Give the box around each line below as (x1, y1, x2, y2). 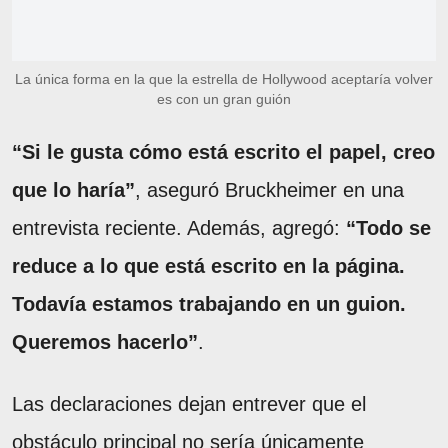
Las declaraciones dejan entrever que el (12, 393, 366, 416)
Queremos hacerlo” (12, 331, 198, 354)
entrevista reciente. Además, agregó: (12, 217, 346, 240)
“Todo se (346, 217, 431, 240)
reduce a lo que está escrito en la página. (12, 255, 405, 278)
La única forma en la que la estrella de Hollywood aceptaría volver (15, 71, 433, 88)
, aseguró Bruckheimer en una (135, 179, 404, 202)
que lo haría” (12, 179, 135, 202)
